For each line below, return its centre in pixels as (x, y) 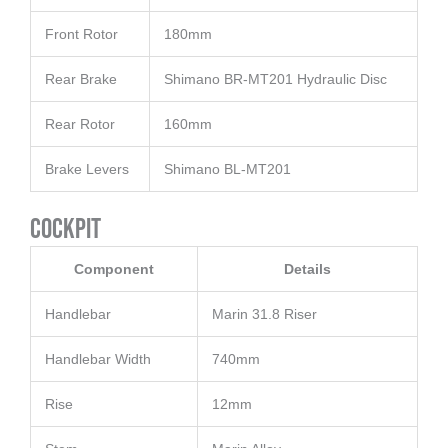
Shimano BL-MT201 (227, 169)
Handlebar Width (98, 359)
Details (307, 269)
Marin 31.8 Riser (264, 314)
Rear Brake (81, 79)
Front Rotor (81, 34)
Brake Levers (87, 169)
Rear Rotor (80, 124)
